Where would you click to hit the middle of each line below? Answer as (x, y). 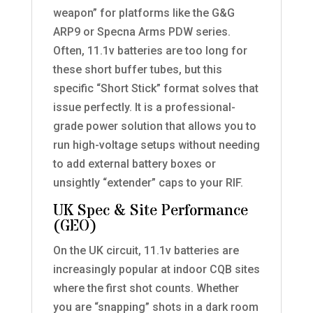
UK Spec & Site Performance (150, 211)
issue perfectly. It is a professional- (144, 108)
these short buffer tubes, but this (137, 70)
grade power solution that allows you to (154, 126)
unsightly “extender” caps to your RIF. (148, 183)
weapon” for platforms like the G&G (144, 13)
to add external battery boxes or (134, 164)
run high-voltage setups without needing (156, 145)
